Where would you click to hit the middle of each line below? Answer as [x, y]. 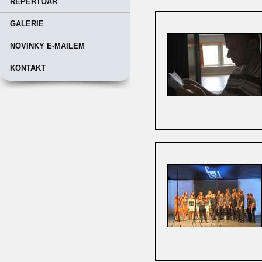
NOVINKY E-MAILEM [47, 46]
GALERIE [27, 24]
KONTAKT [28, 68]
